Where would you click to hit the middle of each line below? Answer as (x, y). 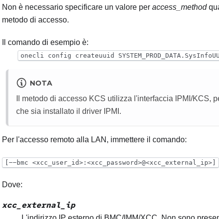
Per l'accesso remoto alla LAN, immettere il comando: (94, 140)
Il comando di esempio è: (45, 43)
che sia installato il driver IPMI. (69, 111)
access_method (179, 7)
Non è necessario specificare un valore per (77, 7)
